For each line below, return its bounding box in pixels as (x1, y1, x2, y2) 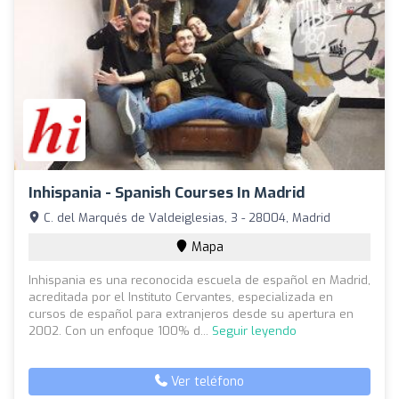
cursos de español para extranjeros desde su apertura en (28, 305, 354, 322)
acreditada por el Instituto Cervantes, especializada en (28, 289, 333, 305)
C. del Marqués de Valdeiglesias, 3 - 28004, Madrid (40, 209, 330, 225)
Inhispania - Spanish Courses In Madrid (28, 182, 305, 203)
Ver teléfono (167, 372, 244, 390)
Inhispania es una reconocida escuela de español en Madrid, (28, 272, 370, 288)
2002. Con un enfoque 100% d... (28, 322, 212, 338)
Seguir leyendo (212, 322, 297, 338)
